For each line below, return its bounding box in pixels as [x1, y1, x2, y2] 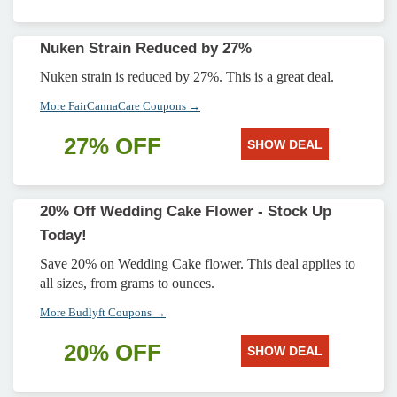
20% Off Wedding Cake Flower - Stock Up [40, 203, 331, 220]
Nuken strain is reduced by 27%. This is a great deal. [40, 69, 334, 84]
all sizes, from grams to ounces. [40, 276, 214, 291]
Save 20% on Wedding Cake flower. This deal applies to [40, 256, 355, 271]
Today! [40, 227, 87, 244]
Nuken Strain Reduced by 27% [40, 40, 252, 57]
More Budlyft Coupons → [40, 306, 166, 319]
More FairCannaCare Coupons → [40, 99, 200, 113]
